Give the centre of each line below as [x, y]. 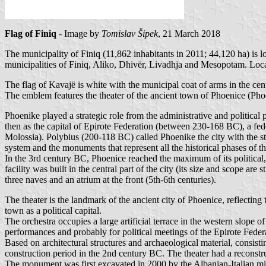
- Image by [79, 34]
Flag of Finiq [31, 34]
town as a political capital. [53, 211]
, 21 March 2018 [189, 34]
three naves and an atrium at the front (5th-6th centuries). [110, 180]
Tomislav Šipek [130, 34]
